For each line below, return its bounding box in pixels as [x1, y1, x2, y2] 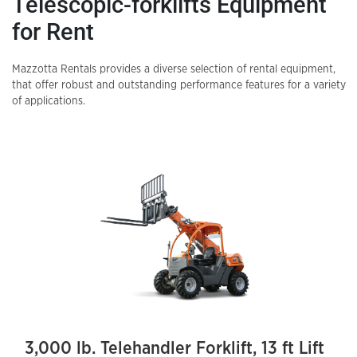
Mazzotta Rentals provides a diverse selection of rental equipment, [12, 64, 335, 75]
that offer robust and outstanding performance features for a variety [12, 80, 346, 91]
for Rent [12, 18, 94, 45]
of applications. [12, 96, 85, 107]
